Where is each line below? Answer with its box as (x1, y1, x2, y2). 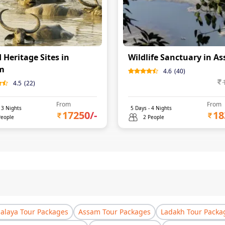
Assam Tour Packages (78, 207, 151, 216)
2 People (143, 114, 164, 121)
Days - (134, 104, 151, 111)
